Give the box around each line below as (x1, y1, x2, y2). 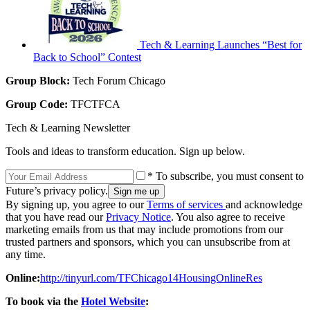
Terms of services (147, 198, 226, 210)
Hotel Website (81, 295, 145, 307)
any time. (6, 248, 46, 260)
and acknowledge (226, 198, 302, 210)
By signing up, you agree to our (6, 198, 147, 210)
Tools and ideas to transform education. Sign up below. (6, 145, 245, 157)
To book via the (6, 295, 81, 307)
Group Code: (6, 98, 68, 110)
